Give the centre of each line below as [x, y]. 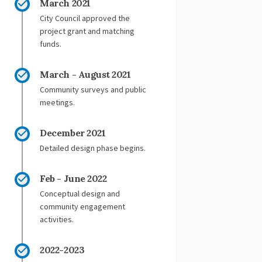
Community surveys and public [93, 89]
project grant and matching [87, 31]
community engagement [83, 206]
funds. [52, 44]
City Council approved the [85, 18]
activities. [57, 219]
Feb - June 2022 [73, 178]
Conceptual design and [80, 193]
